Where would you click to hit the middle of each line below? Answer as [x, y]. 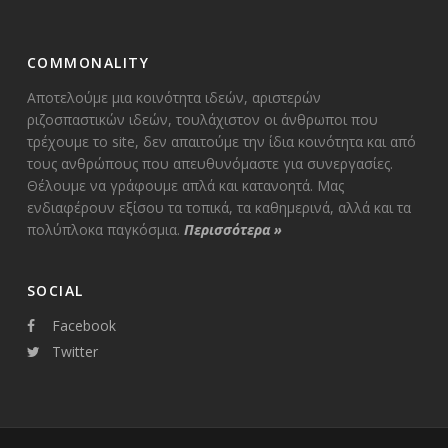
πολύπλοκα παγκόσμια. [105, 229]
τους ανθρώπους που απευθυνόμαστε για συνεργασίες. [209, 163]
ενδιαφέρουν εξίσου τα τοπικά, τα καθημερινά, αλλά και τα [218, 207]
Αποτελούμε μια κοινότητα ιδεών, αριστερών [173, 97]
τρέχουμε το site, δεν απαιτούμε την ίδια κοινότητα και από [221, 141]
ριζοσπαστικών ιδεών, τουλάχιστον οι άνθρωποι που [202, 119]
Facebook [83, 325]
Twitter [74, 351]
